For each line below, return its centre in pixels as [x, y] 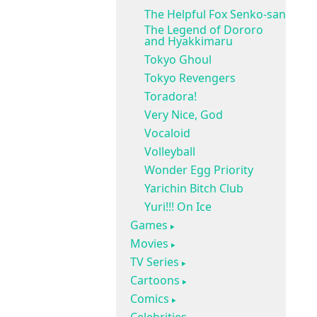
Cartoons [155, 280]
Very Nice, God [184, 115]
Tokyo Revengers [190, 78]
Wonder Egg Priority [199, 170]
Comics [150, 299]
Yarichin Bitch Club [194, 188]
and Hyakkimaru [189, 41]
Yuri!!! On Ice [178, 207]
